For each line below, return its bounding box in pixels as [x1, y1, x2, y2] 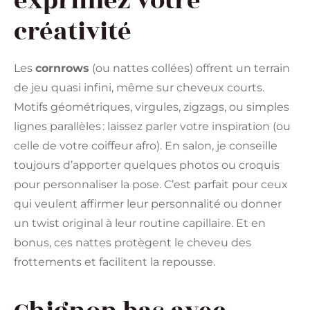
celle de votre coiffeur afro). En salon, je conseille [14, 138, 277, 152]
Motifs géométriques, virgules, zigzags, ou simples [14, 100, 289, 113]
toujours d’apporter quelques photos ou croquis [14, 158, 280, 172]
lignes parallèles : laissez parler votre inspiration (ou [14, 119, 291, 133]
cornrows [35, 61, 89, 75]
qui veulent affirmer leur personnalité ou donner [14, 197, 282, 210]
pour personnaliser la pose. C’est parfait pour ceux [14, 177, 288, 191]
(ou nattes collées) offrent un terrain [89, 61, 290, 75]
